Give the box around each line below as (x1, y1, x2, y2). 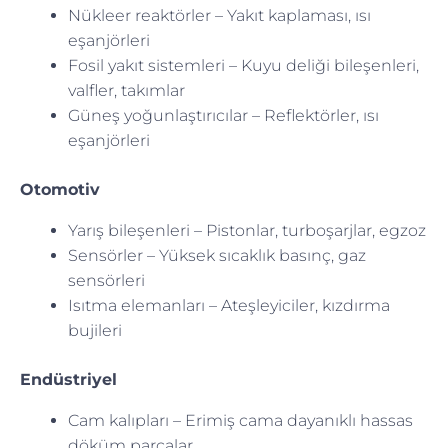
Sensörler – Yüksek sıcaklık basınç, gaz (68, 245, 366, 265)
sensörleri (68, 270, 145, 290)
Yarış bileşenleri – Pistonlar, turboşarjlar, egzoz (68, 220, 426, 240)
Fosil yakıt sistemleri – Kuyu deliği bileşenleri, (68, 55, 419, 75)
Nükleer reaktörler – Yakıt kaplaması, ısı (68, 5, 371, 25)
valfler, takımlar (68, 80, 185, 100)
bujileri (68, 320, 122, 340)
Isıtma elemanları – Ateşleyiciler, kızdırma (68, 295, 390, 315)
